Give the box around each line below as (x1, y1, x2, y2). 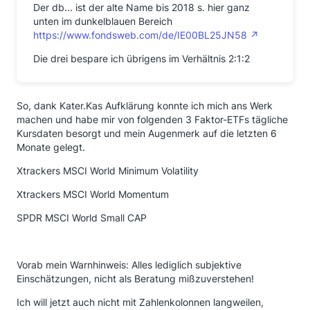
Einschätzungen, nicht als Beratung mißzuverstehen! (17, 272, 254, 284)
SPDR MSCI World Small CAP (17, 211, 147, 224)
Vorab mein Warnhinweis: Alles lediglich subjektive (17, 258, 241, 271)
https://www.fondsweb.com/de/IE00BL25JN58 (33, 28, 247, 41)
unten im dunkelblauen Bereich (33, 15, 172, 27)
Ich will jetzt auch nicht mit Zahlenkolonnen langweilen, (17, 295, 264, 308)
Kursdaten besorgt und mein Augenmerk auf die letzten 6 (17, 127, 277, 139)
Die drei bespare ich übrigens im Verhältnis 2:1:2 (33, 52, 250, 64)
